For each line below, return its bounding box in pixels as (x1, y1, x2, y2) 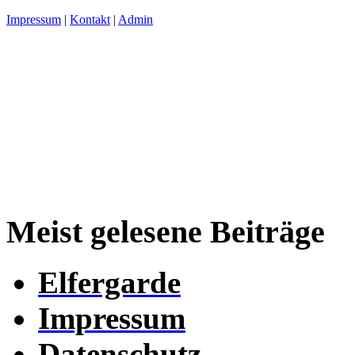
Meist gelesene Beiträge (6, 213, 325, 250)
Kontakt (70, 13, 110, 26)
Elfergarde (38, 265, 181, 300)
